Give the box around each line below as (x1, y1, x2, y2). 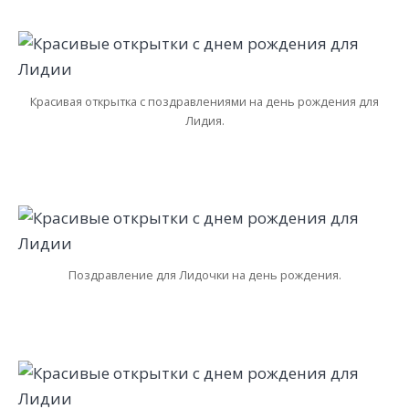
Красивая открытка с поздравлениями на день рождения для (30, 92, 379, 110)
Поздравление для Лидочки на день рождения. (68, 267, 341, 284)
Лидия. (184, 111, 225, 129)
